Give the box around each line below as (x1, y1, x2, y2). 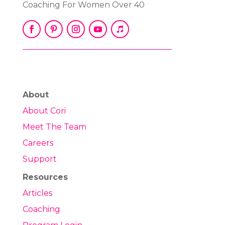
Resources (22, 172, 68, 182)
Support (22, 154, 57, 164)
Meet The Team (22, 122, 86, 132)
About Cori (22, 105, 66, 116)
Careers (22, 138, 53, 148)
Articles (22, 188, 52, 198)
